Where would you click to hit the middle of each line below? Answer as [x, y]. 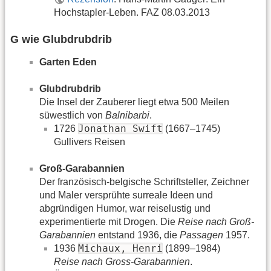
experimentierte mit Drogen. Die [109, 222]
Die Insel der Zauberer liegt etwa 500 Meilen [134, 102]
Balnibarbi [127, 115]
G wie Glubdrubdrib [61, 39]
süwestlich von [72, 115]
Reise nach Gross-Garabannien [122, 262]
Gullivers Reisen [90, 142]
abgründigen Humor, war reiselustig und [125, 209]
